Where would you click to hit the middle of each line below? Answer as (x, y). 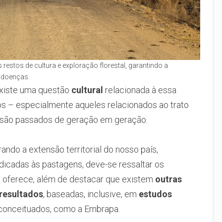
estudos (155, 194)
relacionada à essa (140, 90)
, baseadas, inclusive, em (91, 194)
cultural (87, 90)
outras (168, 179)
